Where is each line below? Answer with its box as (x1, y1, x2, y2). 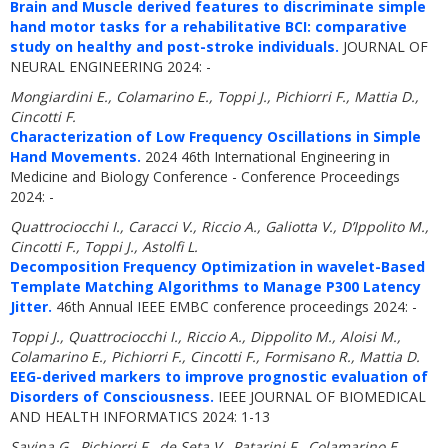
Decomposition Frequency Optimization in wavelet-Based (10, 257, 425, 276)
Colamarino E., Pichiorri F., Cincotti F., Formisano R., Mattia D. (10, 347, 420, 366)
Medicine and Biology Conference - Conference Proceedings (10, 167, 400, 186)
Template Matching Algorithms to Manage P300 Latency (10, 277, 421, 296)
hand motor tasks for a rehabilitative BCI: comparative (10, 17, 407, 36)
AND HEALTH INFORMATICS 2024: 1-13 (10, 407, 270, 426)
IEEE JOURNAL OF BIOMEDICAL (214, 387, 426, 406)
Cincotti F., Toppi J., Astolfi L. (10, 237, 198, 256)
